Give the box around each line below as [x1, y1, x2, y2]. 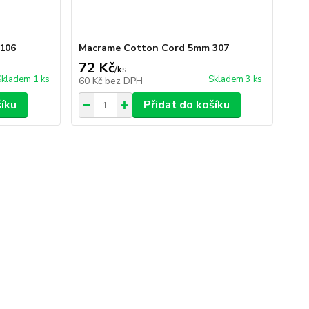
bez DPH [104, 74, 143, 88]
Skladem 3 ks [208, 73, 262, 86]
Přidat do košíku [143, 97, 230, 112]
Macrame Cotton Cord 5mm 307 [78, 41, 229, 54]
